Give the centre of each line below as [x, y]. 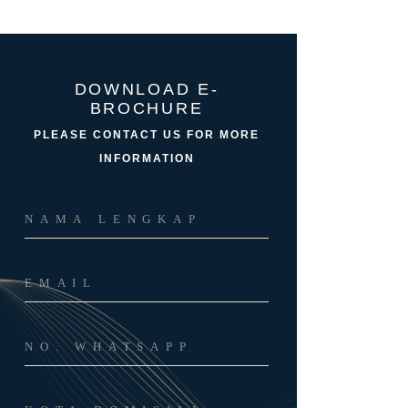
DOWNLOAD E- [147, 89]
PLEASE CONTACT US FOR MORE [147, 134]
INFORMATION [147, 158]
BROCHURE [147, 108]
